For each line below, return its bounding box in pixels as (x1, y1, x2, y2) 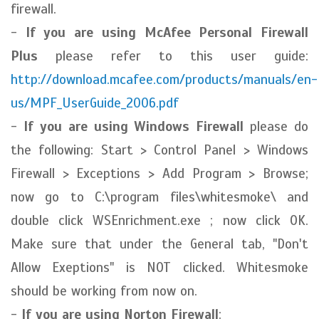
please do (244, 118, 308, 135)
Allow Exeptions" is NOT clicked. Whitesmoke (11, 259, 308, 276)
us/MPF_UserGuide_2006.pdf (11, 95, 179, 111)
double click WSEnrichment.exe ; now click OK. (11, 212, 308, 229)
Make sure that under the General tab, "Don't (11, 236, 308, 252)
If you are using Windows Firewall (23, 118, 244, 135)
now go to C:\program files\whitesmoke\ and (11, 189, 308, 205)
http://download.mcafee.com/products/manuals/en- (11, 71, 318, 88)
